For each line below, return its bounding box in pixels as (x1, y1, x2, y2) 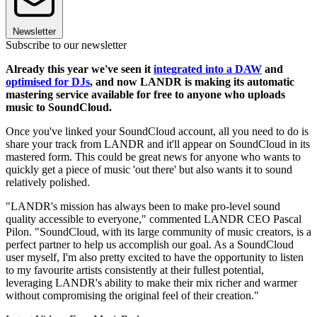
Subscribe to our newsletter (6, 38, 127, 51)
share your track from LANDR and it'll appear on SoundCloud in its (6, 137, 310, 150)
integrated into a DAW (154, 62, 262, 75)
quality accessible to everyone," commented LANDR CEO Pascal (6, 212, 301, 225)
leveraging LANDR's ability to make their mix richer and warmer (6, 276, 297, 289)
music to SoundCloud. (6, 100, 112, 113)
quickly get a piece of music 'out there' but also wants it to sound (6, 163, 292, 175)
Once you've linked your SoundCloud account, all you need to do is (6, 125, 309, 137)
